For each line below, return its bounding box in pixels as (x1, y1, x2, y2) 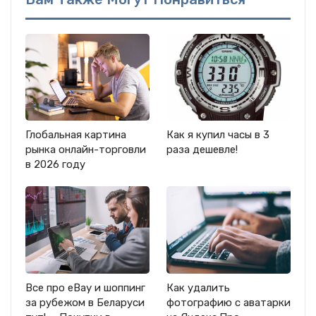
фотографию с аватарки (166, 296, 291, 309)
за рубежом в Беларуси (25, 296, 145, 309)
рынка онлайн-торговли (25, 143, 146, 157)
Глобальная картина (25, 128, 126, 142)
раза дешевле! (166, 143, 238, 157)
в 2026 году (25, 158, 85, 171)
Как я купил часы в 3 (166, 128, 269, 142)
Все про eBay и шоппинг (25, 281, 145, 294)
